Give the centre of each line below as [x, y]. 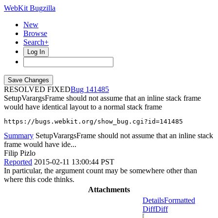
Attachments [109, 190]
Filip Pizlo [20, 153]
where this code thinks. [39, 179]
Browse [35, 33]
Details [153, 200]
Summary [19, 136]
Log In [36, 52]
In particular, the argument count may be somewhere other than [100, 171]
